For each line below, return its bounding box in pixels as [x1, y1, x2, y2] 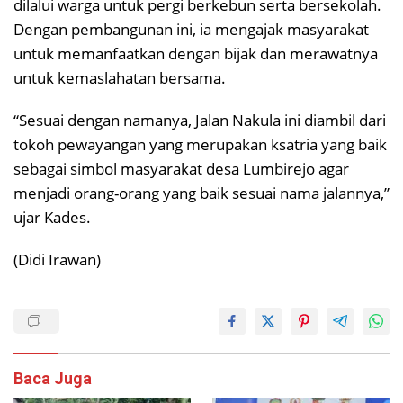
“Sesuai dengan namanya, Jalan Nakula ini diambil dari [13, 109, 386, 130]
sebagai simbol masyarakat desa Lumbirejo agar [13, 157, 349, 179]
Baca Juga [13, 368, 92, 388]
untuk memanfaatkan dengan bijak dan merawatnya [13, 42, 378, 64]
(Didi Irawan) [13, 248, 101, 270]
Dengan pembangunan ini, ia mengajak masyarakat [13, 18, 369, 40]
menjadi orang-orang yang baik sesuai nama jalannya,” [13, 182, 390, 203]
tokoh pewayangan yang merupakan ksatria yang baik [13, 133, 387, 155]
